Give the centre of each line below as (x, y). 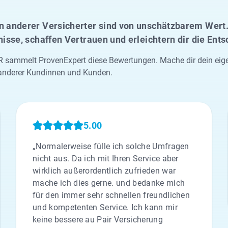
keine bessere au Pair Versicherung (98, 220)
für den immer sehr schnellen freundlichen (111, 195)
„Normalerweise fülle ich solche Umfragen (111, 146)
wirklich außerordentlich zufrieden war (104, 171)
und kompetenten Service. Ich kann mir (105, 207)
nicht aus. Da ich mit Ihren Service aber (106, 159)
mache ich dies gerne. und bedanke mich (109, 183)
